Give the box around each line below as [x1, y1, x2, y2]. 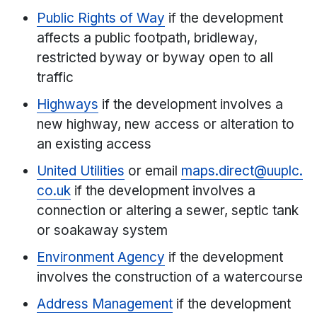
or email [125, 163, 182, 180]
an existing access [37, 136, 152, 153]
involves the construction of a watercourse [37, 269, 304, 286]
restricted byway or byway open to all [37, 50, 274, 67]
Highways [37, 96, 99, 113]
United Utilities [37, 163, 125, 180]
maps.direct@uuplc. [181, 163, 304, 180]
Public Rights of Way [37, 10, 166, 27]
